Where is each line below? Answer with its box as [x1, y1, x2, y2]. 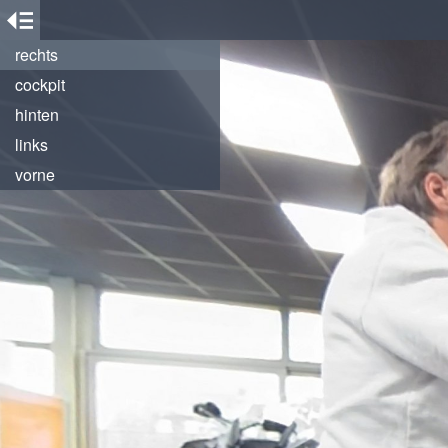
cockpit [15, 73, 65, 96]
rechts [15, 43, 58, 66]
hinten [15, 103, 59, 126]
